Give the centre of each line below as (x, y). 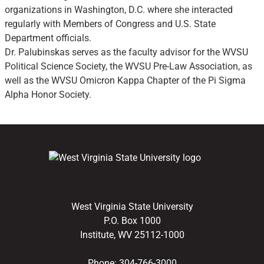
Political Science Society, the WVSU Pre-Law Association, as (129, 66)
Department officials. (48, 38)
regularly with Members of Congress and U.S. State (110, 24)
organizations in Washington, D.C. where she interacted (119, 10)
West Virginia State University (132, 207)
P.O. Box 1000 (132, 221)
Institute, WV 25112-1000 (132, 235)
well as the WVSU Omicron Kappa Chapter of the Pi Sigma (126, 80)
